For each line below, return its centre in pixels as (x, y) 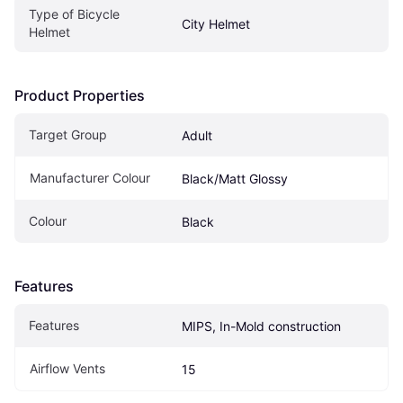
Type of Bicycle (74, 14)
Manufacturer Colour (90, 178)
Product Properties (80, 96)
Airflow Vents (67, 369)
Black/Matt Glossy (235, 179)
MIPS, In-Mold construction (261, 327)
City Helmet (216, 24)
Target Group (68, 135)
